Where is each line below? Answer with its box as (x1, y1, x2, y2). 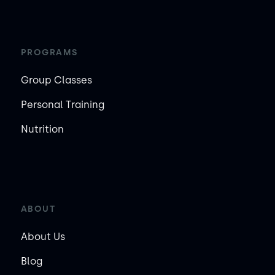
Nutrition (20, 123, 64, 135)
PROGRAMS (20, 47, 78, 58)
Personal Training (20, 98, 104, 110)
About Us (20, 230, 65, 242)
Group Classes (20, 74, 92, 86)
